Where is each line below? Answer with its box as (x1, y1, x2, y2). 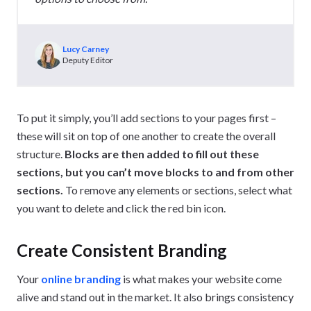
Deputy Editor (62, 55, 113, 66)
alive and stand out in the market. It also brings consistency (17, 290, 294, 304)
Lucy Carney (62, 44, 109, 55)
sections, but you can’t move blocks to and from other (17, 165, 294, 179)
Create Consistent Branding (17, 240, 227, 261)
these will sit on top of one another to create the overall (17, 129, 276, 143)
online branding (41, 272, 121, 286)
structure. (17, 147, 65, 161)
